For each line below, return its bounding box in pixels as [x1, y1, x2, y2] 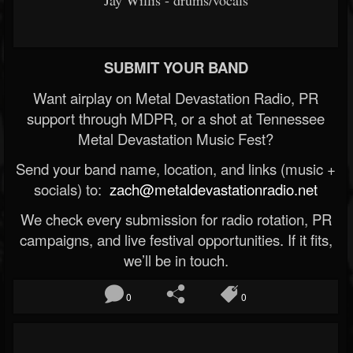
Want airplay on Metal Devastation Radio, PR [33, 87, 318, 108]
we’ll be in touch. [123, 250, 229, 270]
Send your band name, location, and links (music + [16, 158, 336, 179]
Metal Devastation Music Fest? [78, 128, 273, 149]
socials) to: [34, 179, 106, 199]
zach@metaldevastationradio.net [106, 179, 318, 199]
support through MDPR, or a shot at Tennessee [27, 108, 325, 128]
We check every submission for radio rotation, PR [20, 209, 332, 229]
